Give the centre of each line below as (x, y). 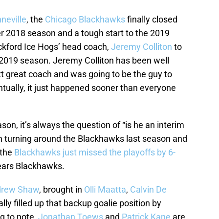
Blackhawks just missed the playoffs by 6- (95, 153)
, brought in (62, 190)
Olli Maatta (105, 190)
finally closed (151, 20)
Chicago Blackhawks (85, 20)
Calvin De (148, 190)
